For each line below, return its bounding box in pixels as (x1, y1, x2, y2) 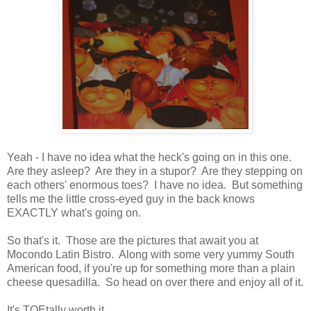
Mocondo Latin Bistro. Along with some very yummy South (7, 248, 294, 260)
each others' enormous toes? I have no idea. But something (7, 178, 303, 191)
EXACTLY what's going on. (7, 206, 141, 219)
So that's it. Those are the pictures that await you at (7, 234, 258, 246)
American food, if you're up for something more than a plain (7, 262, 295, 274)
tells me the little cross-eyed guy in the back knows (7, 192, 255, 205)
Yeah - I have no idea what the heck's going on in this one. (7, 151, 294, 163)
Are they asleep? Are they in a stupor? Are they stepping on (7, 165, 303, 177)
